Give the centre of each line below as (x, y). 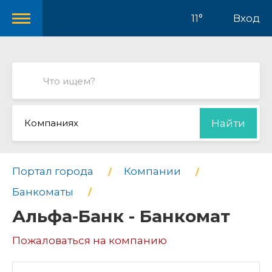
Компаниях (51, 123)
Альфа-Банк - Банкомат (121, 216)
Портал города (53, 171)
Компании (152, 171)
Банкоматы (43, 192)
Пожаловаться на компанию (90, 241)
